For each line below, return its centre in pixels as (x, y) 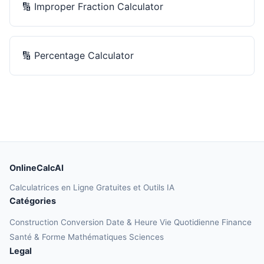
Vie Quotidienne (191, 222)
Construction (35, 222)
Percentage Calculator (84, 55)
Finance (237, 222)
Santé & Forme (39, 237)
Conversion (83, 222)
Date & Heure (133, 222)
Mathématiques (98, 237)
